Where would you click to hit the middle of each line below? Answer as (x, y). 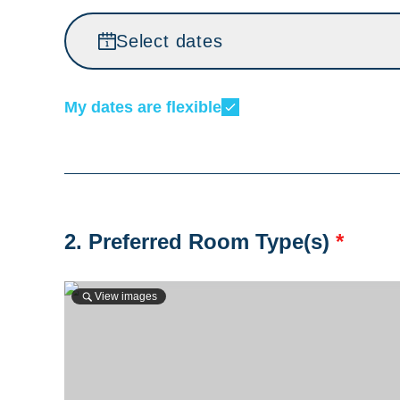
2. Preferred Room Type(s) (200, 242)
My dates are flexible (143, 107)
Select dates (170, 41)
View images (126, 296)
